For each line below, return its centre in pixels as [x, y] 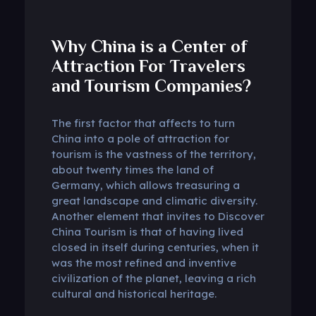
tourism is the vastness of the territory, [153, 154]
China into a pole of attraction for [140, 138]
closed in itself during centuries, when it [155, 247]
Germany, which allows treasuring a [145, 185]
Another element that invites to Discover [158, 216]
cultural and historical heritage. [134, 293]
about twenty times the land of [132, 169]
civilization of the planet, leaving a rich [153, 278]
